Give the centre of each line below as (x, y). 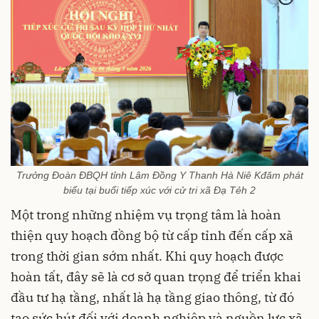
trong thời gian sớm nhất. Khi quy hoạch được (147, 256)
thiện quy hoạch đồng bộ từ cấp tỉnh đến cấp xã (152, 236)
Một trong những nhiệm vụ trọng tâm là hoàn (146, 215)
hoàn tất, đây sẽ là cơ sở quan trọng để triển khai (156, 277)
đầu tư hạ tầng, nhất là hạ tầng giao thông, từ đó (152, 298)
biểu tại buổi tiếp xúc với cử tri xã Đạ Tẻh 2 (159, 190)
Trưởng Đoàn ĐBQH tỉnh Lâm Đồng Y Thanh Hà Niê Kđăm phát (159, 176)
